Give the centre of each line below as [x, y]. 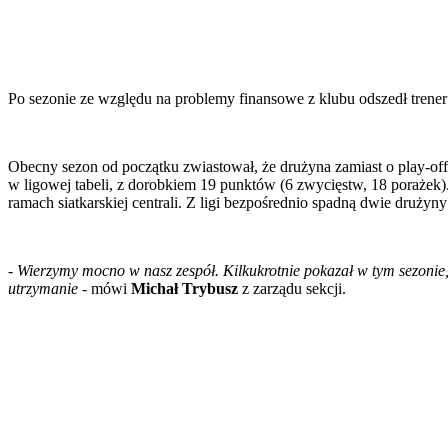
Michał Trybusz [184, 288]
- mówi [104, 288]
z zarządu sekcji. [292, 288]
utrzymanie [43, 288]
